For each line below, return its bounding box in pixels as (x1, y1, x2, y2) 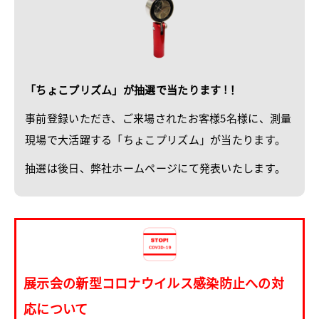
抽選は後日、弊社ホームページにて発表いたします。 (25, 160, 286, 176)
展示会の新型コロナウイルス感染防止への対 (23, 273, 284, 293)
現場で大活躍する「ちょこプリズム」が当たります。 (25, 132, 286, 147)
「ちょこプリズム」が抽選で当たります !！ (25, 82, 239, 98)
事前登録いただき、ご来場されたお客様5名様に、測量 (25, 110, 292, 126)
